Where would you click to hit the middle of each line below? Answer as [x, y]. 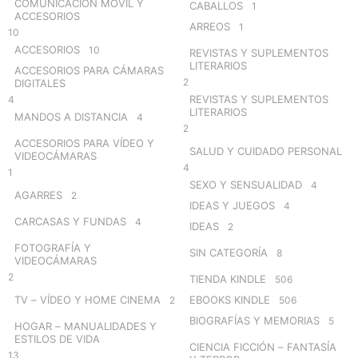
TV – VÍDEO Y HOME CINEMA [88, 299]
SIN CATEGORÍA [229, 252]
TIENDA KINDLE [228, 278]
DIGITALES [40, 83]
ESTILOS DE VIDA [57, 338]
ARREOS [210, 26]
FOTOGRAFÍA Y [53, 247]
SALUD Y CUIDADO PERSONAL [266, 151]
